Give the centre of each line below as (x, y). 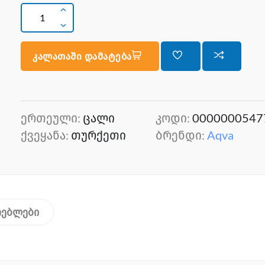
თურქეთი (98, 135)
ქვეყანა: (46, 135)
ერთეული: (52, 118)
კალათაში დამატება (82, 56)
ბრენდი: (181, 135)
